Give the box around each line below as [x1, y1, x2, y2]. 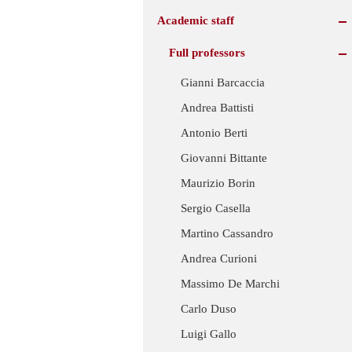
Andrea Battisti [181, 101, 254, 115]
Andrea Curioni [181, 252, 257, 266]
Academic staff [157, 13, 234, 27]
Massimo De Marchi [181, 277, 280, 291]
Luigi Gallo [181, 328, 236, 341]
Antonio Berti [181, 126, 247, 140]
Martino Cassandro [181, 227, 273, 240]
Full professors [169, 46, 245, 59]
